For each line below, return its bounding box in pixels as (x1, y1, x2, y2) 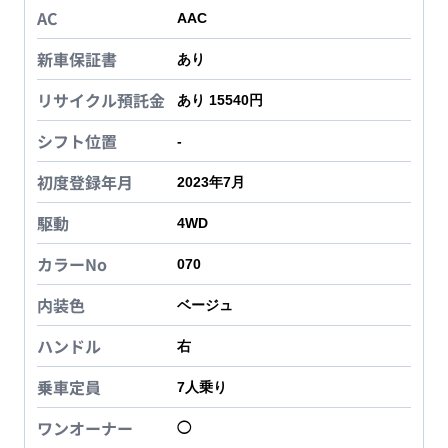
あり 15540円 (177, 92, 263, 109)
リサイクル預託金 (37, 88, 165, 113)
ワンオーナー (37, 416, 133, 441)
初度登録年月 (37, 170, 133, 195)
